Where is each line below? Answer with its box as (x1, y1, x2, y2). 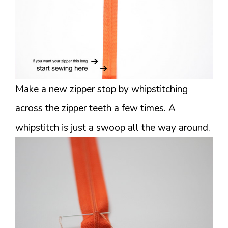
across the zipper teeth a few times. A (15, 102, 176, 116)
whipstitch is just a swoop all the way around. (15, 121, 210, 135)
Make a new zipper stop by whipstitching (15, 82, 188, 96)
